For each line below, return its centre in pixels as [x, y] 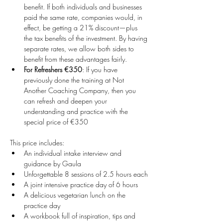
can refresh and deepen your [66, 101]
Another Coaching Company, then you [81, 90]
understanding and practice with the [77, 111]
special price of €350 [56, 122]
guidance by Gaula [53, 164]
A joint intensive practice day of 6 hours [81, 184]
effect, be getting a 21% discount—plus [82, 28]
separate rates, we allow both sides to [80, 49]
